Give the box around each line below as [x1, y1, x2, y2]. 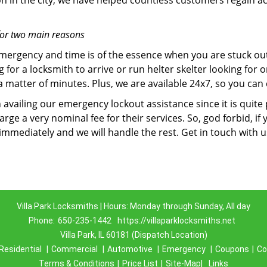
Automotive [107, 244, 153, 254]
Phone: [29, 216, 55, 225]
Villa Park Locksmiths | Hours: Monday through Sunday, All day [17, 201, 250, 211]
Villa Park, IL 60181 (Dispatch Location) [60, 230, 207, 240]
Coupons [215, 244, 249, 254]
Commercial [51, 244, 98, 254]
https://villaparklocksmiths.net [117, 216, 235, 225]
